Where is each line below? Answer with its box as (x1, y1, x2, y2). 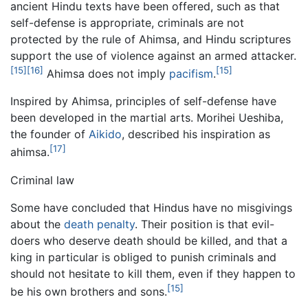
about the (10, 217, 64, 231)
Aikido (89, 127, 122, 142)
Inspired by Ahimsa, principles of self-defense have (10, 94, 276, 109)
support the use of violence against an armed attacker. (10, 49, 296, 63)
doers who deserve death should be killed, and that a (10, 233, 287, 247)
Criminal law (10, 173, 74, 187)
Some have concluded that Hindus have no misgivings (10, 200, 292, 214)
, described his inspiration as (122, 127, 270, 142)
